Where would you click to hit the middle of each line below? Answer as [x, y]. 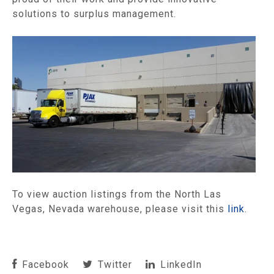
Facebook [44, 265]
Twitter [113, 265]
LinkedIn [180, 265]
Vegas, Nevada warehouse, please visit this [120, 209]
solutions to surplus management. [94, 13]
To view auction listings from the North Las [117, 194]
